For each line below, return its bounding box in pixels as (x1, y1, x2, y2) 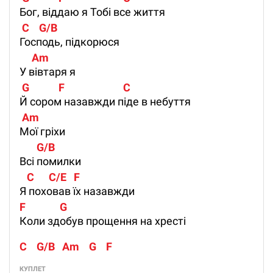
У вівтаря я (19, 65, 76, 79)
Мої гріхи (19, 125, 65, 138)
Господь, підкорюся (19, 35, 119, 49)
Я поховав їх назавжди (19, 185, 135, 198)
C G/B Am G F (19, 240, 112, 253)
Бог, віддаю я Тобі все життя (19, 5, 165, 19)
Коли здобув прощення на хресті (19, 214, 186, 228)
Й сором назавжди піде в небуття (19, 95, 191, 108)
